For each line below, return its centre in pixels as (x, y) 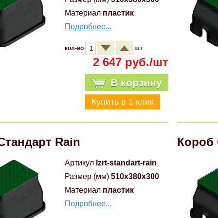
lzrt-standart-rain (127, 163)
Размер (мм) (87, 176)
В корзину (136, 82)
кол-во (75, 48)
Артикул (80, 163)
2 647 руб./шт (130, 62)
